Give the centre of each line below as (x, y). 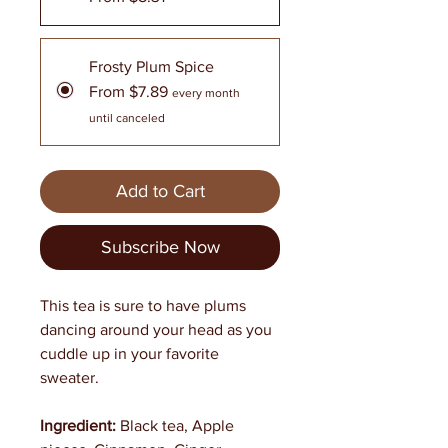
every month (206, 93)
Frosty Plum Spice (151, 66)
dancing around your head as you (156, 329)
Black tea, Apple (175, 425)
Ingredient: (78, 425)
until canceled (127, 118)
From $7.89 (128, 91)
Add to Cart (160, 191)
